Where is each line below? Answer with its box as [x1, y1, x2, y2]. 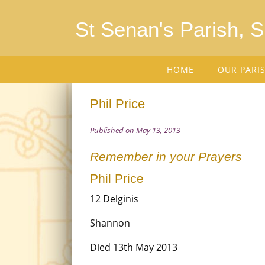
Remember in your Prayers [90, 150, 242, 163]
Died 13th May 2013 [90, 241, 177, 254]
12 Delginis [90, 192, 138, 205]
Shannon [90, 216, 130, 230]
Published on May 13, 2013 [90, 125, 180, 135]
